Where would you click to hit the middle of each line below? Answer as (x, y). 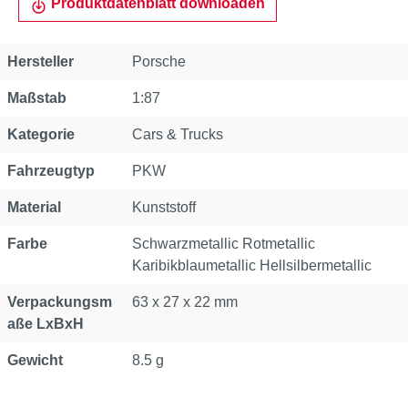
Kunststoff (164, 207)
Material (34, 207)
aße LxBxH (46, 324)
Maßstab (37, 98)
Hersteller (41, 61)
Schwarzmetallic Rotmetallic (224, 244)
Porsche (159, 61)
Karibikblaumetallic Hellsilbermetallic (252, 265)
